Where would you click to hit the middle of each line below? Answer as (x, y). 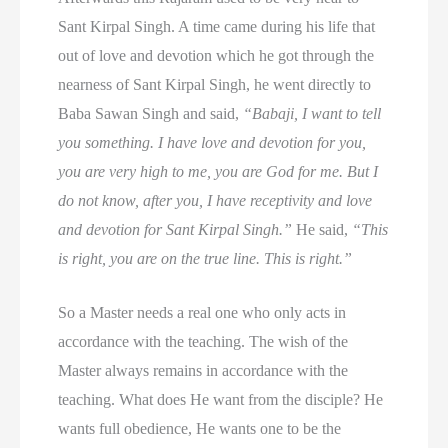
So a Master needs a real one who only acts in (202, 313)
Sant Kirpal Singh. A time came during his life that (217, 26)
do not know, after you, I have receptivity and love (215, 200)
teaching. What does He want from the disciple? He (221, 400)
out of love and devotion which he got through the (216, 55)
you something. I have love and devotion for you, (212, 142)
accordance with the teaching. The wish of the (203, 342)
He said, (322, 229)
